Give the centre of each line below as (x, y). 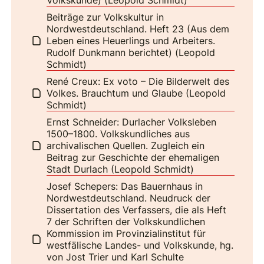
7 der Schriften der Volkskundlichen (126, 221)
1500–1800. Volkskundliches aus (118, 133)
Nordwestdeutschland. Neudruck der (129, 198)
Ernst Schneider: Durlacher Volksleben (132, 122)
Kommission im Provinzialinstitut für (126, 233)
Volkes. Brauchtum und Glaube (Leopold (136, 93)
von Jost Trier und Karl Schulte (115, 257)
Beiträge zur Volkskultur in (105, 17)
